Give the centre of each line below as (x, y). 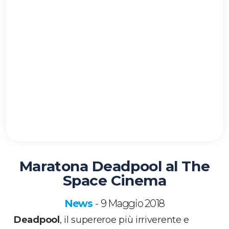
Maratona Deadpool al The (114, 166)
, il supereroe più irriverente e (124, 220)
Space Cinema (114, 180)
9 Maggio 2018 (133, 203)
